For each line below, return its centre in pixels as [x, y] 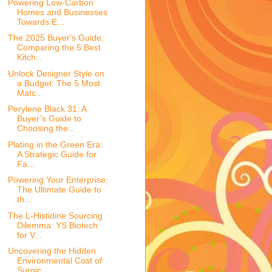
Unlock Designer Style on [56, 73]
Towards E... [40, 22]
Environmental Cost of [59, 261]
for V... [29, 235]
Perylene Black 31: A [47, 109]
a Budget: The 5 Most [58, 83]
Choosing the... [46, 128]
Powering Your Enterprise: [58, 180]
